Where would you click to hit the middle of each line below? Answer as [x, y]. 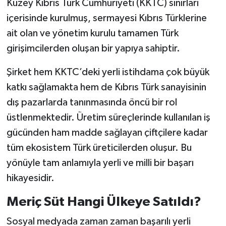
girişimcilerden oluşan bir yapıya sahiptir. [93, 48]
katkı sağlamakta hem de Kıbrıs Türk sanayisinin [106, 87]
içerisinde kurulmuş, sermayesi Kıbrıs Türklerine [106, 18]
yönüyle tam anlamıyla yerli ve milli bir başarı [100, 163]
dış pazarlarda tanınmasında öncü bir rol [92, 102]
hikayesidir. [30, 178]
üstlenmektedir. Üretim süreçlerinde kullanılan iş [108, 117]
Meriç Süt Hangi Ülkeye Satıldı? [104, 202]
